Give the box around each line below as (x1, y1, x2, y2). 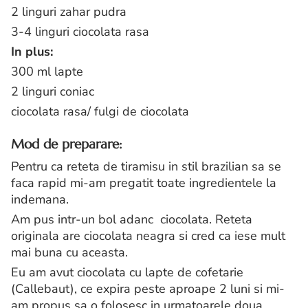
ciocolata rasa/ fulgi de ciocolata (11, 103, 189, 120)
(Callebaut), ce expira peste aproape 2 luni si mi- (11, 280, 285, 298)
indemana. (11, 191, 69, 208)
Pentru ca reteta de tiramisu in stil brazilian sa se (11, 158, 281, 175)
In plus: (11, 43, 53, 60)
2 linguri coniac (11, 83, 94, 100)
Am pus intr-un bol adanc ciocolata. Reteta (11, 211, 252, 228)
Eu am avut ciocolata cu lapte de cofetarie (11, 264, 243, 281)
